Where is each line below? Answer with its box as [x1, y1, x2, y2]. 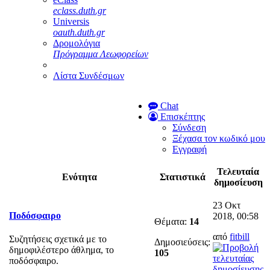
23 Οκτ [213, 199, 240, 210]
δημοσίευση [213, 177, 263, 187]
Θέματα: [154, 216, 189, 227]
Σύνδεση [172, 122, 206, 133]
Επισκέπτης [158, 111, 205, 122]
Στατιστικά [159, 171, 206, 182]
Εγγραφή [172, 143, 207, 154]
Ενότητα [61, 171, 97, 182]
